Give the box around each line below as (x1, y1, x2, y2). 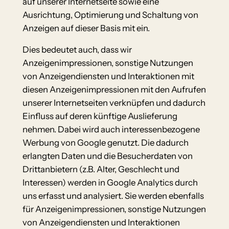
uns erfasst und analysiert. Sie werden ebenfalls (22, 191, 204, 201)
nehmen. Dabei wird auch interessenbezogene (22, 124, 200, 135)
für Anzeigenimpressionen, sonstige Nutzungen (22, 204, 206, 215)
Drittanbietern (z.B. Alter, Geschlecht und (22, 164, 179, 175)
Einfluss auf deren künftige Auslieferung (22, 111, 177, 122)
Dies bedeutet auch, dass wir (22, 44, 132, 55)
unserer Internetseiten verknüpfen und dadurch (22, 98, 205, 108)
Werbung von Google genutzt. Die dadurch (22, 138, 189, 148)
